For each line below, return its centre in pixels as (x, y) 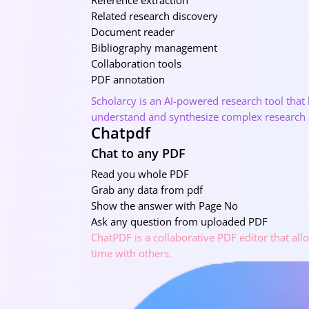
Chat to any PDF (138, 153)
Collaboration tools (136, 63)
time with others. (131, 253)
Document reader (133, 31)
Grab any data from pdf (147, 189)
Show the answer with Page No (165, 205)
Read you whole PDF (140, 173)
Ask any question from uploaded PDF (179, 221)
